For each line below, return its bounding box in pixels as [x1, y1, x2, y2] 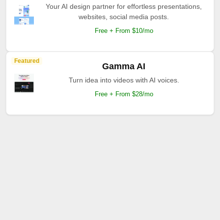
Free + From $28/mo [94, 90, 153, 98]
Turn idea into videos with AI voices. [68, 76, 179, 84]
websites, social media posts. [79, 13, 169, 21]
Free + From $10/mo [94, 27, 153, 34]
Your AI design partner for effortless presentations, [46, 2, 202, 10]
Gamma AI [102, 61, 145, 71]
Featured [14, 57, 39, 64]
